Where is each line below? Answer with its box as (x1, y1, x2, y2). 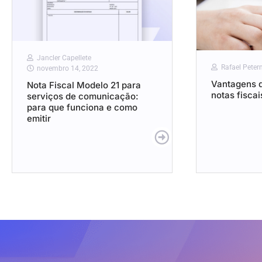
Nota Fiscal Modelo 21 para (27, 80, 141, 91)
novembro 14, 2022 (37, 64, 98, 73)
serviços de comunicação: (27, 91, 139, 102)
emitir (27, 113, 51, 125)
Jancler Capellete (37, 54, 91, 63)
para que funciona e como (27, 102, 137, 113)
